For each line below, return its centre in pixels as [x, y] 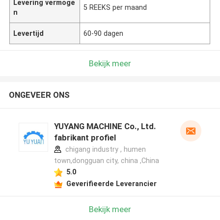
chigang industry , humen [104, 150]
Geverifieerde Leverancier [111, 183]
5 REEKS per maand [115, 7]
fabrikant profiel [85, 138]
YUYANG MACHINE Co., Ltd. [105, 126]
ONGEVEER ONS [39, 95]
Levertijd [29, 33]
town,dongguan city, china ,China [106, 161]
